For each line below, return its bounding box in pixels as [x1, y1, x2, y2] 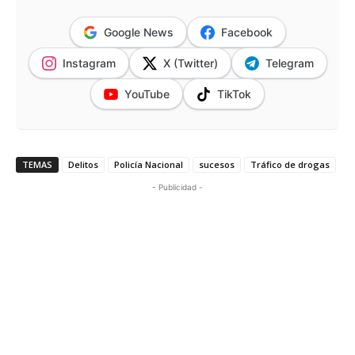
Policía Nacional [114, 158, 183, 171]
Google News [103, 25, 174, 40]
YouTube [124, 87, 170, 101]
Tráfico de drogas [250, 158, 330, 171]
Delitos [68, 158, 98, 171]
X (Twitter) [162, 56, 218, 71]
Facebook [220, 25, 273, 40]
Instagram [62, 56, 116, 71]
